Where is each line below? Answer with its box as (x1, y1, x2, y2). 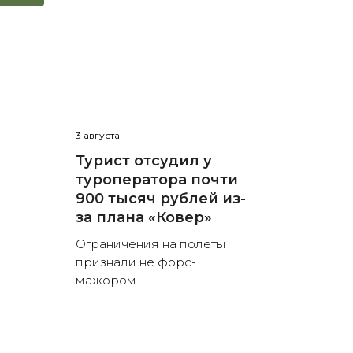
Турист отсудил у (75, 152, 212, 170)
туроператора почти (75, 171, 238, 189)
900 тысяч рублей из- (75, 190, 246, 208)
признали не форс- (75, 255, 196, 270)
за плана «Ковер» (75, 209, 212, 227)
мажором (75, 273, 136, 288)
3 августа (75, 129, 120, 142)
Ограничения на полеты (75, 236, 225, 252)
